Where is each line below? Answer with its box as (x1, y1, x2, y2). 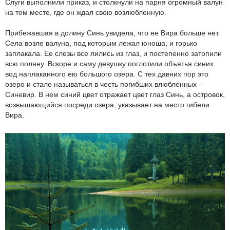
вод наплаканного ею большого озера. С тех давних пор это (5, 70, 208, 79)
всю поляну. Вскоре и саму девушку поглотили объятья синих (5, 60, 214, 68)
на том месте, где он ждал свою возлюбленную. (5, 8, 166, 17)
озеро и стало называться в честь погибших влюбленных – (5, 80, 203, 89)
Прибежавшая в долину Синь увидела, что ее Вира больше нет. (5, 29, 220, 37)
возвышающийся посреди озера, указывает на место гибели (5, 101, 209, 109)
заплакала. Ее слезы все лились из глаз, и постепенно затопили (5, 49, 222, 58)
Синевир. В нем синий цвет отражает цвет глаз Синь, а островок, (5, 90, 225, 99)
